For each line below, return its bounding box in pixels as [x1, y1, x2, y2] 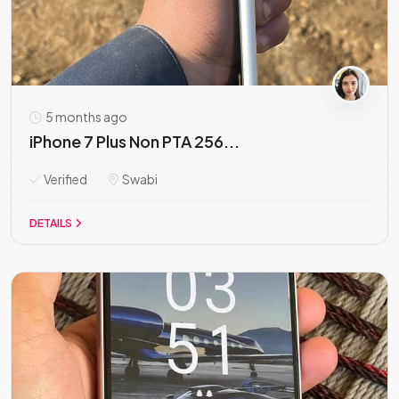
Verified [42, 171, 87, 187]
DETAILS [29, 216, 74, 230]
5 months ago [44, 109, 127, 125]
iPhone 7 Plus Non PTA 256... [29, 131, 240, 151]
